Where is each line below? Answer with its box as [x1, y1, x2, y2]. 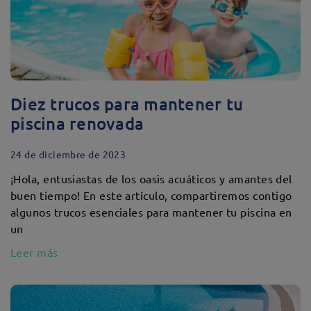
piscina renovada [10, 112, 144, 134]
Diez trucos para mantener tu [10, 93, 244, 115]
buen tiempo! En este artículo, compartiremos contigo [10, 188, 292, 202]
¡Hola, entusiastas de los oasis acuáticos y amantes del [10, 171, 292, 185]
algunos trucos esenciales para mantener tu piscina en [10, 205, 292, 219]
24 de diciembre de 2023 [10, 148, 126, 160]
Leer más [10, 245, 58, 259]
